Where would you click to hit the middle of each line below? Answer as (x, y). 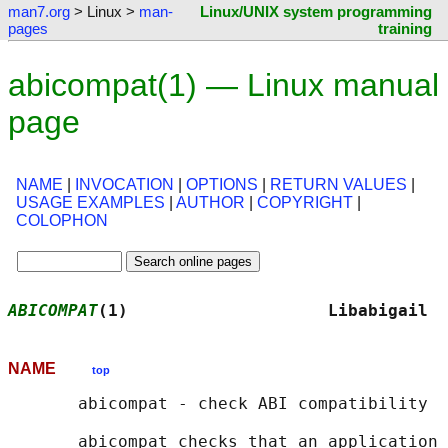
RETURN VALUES (338, 185)
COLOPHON (62, 221)
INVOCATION (124, 185)
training (405, 28)
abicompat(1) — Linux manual (223, 85)
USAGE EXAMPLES (90, 203)
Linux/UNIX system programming (316, 11)
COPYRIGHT (305, 203)
